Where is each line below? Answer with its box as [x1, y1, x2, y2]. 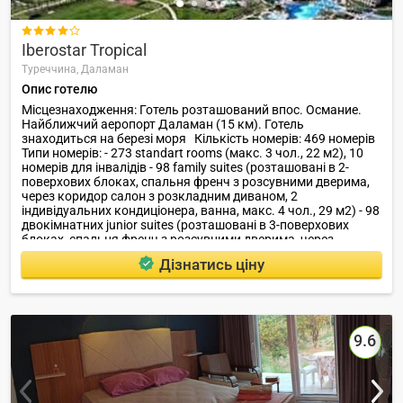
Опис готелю [22, 82, 97, 96]
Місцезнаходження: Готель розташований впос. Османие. [22, 103, 362, 117]
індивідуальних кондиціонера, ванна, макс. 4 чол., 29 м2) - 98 [22, 203, 380, 218]
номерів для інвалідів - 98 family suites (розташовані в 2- [22, 160, 349, 175]
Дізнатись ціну [158, 255, 264, 273]
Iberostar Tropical [22, 40, 147, 59]
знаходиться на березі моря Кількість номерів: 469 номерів [22, 131, 381, 146]
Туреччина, [22, 63, 81, 76]
